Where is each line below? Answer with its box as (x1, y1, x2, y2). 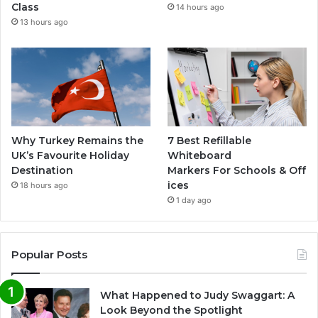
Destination (11, 163, 73, 177)
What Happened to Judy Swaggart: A (100, 288, 295, 302)
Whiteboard (168, 148, 232, 162)
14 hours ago (176, 2, 225, 13)
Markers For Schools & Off (168, 163, 307, 177)
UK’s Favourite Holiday (11, 148, 129, 162)
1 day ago (176, 194, 212, 205)
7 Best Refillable (168, 133, 252, 147)
